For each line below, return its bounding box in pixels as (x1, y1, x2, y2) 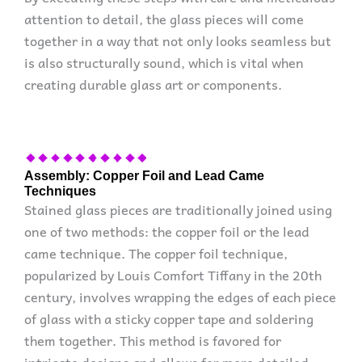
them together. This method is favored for (24, 330, 281, 351)
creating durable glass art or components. (24, 74, 282, 95)
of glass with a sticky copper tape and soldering (24, 308, 314, 330)
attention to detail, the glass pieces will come (24, 8, 304, 30)
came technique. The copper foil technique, (24, 242, 288, 264)
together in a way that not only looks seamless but (24, 30, 331, 52)
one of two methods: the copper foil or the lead (24, 221, 309, 242)
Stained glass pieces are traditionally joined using (24, 199, 332, 221)
